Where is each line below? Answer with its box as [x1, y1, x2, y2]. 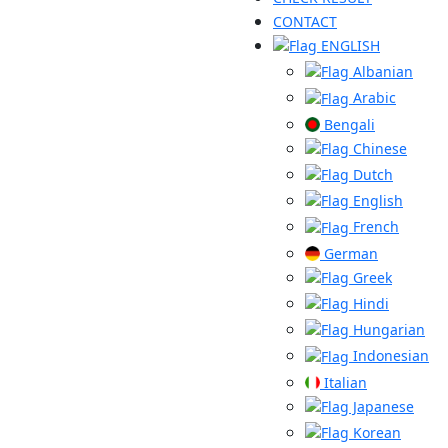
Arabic [349, 88, 396, 108]
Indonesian [349, 346, 429, 366]
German [320, 243, 378, 263]
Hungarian [349, 320, 425, 340]
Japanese [349, 396, 414, 416]
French [349, 217, 399, 237]
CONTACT [273, 11, 337, 31]
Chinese [349, 138, 407, 158]
